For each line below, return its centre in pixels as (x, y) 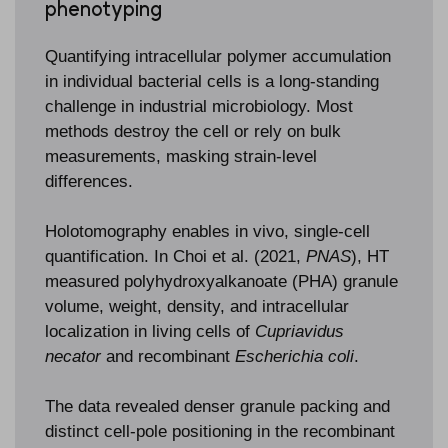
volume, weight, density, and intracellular (197, 306)
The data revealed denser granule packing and (217, 406)
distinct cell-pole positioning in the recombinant (220, 431)
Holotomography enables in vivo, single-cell (207, 231)
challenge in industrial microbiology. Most (199, 106)
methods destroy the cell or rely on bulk (193, 131)
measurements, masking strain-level (181, 156)
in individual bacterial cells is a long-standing (212, 81)
